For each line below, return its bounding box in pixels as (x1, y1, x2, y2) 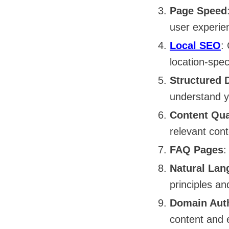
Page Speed (170, 5, 227, 16)
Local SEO (170, 40, 221, 51)
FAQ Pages (170, 144, 223, 155)
